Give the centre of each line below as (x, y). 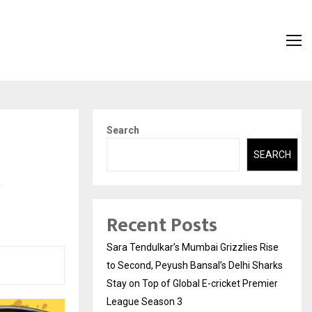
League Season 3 (145, 302)
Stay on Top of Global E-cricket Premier (192, 284)
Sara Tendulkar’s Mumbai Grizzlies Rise (193, 248)
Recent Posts (162, 226)
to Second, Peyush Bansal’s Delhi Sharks (195, 266)
